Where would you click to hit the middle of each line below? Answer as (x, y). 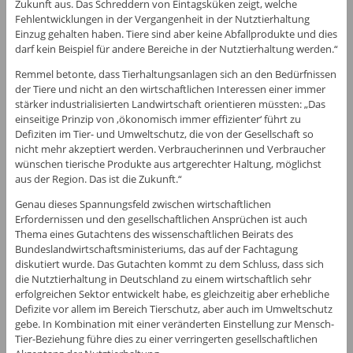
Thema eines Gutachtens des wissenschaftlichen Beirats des (154, 234)
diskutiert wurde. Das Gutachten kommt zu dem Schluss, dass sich (169, 264)
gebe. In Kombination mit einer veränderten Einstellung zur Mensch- (174, 323)
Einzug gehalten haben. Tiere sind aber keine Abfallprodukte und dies (176, 33)
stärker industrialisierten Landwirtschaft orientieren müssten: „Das (170, 104)
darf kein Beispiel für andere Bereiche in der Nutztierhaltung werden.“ (176, 48)
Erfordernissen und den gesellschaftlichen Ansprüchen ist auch (161, 219)
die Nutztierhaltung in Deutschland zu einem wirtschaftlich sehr (163, 279)
